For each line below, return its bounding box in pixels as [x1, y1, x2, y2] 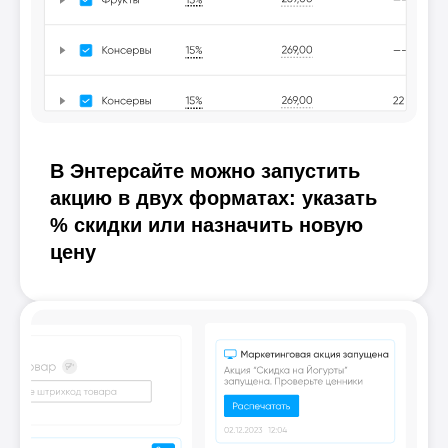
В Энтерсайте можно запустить [50, 160, 360, 183]
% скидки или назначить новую [50, 214, 363, 237]
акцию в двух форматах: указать [50, 187, 377, 210]
